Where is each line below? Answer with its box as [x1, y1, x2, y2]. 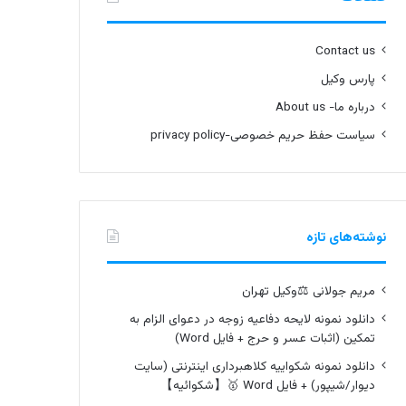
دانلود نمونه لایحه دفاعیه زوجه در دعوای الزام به [129, 310, 375, 329]
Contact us [314, 42, 375, 61]
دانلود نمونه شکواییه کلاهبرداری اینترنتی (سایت [133, 357, 375, 376]
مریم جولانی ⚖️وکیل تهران [241, 282, 375, 301]
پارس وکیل [320, 70, 375, 89]
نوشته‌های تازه [305, 227, 386, 248]
